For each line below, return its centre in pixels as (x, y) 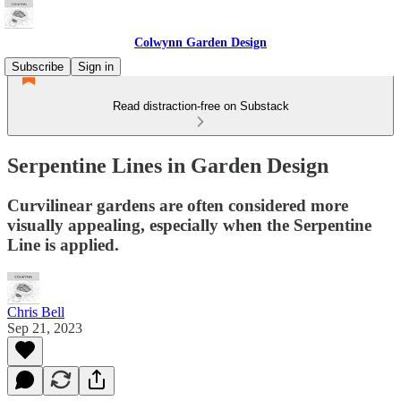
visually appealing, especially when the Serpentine (189, 225)
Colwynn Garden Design (200, 43)
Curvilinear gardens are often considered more (178, 205)
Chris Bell (36, 311)
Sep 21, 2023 (45, 328)
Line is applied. (63, 244)
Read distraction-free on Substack (200, 106)
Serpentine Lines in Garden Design (168, 165)
